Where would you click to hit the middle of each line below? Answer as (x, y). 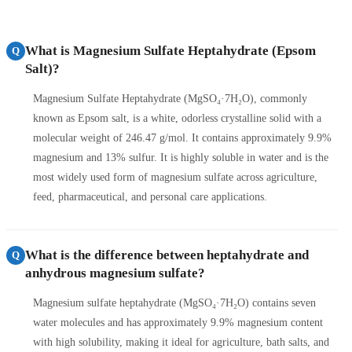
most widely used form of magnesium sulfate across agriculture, (175, 177)
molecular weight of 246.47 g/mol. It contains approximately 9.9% (182, 137)
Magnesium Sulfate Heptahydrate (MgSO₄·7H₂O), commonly (170, 98)
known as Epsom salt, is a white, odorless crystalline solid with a (177, 118)
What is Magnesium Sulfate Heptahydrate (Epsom (170, 50)
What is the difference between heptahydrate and (167, 255)
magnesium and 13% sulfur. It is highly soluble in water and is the (181, 157)
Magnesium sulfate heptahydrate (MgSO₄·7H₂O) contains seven (174, 302)
